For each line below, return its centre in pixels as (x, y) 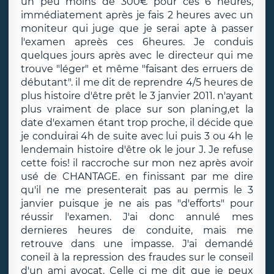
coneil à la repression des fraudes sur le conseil (137, 257)
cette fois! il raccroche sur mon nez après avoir (137, 163)
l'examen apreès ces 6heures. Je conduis (137, 42)
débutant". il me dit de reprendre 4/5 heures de (137, 82)
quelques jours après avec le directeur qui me (137, 55)
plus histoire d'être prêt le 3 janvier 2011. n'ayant (137, 96)
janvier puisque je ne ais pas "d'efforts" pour (137, 203)
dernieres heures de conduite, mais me (137, 230)
